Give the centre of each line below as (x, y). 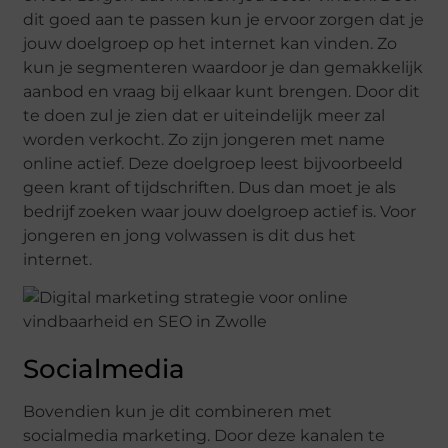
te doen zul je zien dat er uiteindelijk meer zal (204, 115)
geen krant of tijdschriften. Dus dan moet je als (210, 187)
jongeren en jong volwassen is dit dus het (190, 235)
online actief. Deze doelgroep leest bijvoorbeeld (213, 163)
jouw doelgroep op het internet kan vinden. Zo (210, 43)
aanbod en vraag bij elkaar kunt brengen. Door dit (222, 91)
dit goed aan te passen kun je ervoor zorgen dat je (224, 19)
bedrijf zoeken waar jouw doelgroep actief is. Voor (220, 211)
